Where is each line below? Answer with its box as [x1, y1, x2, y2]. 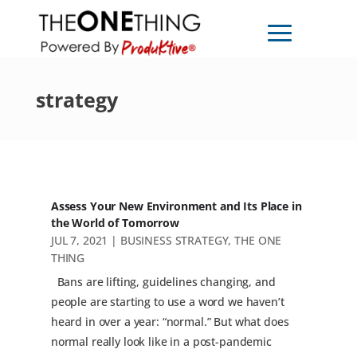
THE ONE [234, 233, 282, 249]
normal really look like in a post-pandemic [50, 334, 272, 350]
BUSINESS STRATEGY [120, 233, 229, 249]
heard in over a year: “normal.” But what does [50, 314, 289, 330]
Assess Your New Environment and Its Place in [50, 198, 302, 214]
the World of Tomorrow [50, 215, 179, 231]
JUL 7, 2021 [50, 233, 108, 249]
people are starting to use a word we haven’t [50, 294, 284, 310]
